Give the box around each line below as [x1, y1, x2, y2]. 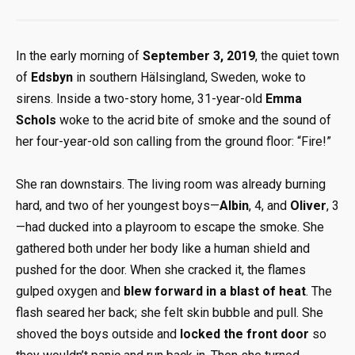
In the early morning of [16, 48, 143, 63]
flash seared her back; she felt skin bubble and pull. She [16, 305, 323, 321]
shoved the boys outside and [16, 326, 180, 342]
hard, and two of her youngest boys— [16, 198, 219, 214]
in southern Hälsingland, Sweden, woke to [73, 70, 306, 85]
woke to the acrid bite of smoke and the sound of [56, 113, 331, 128]
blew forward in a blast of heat [124, 284, 306, 300]
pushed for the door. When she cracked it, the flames [16, 262, 306, 278]
